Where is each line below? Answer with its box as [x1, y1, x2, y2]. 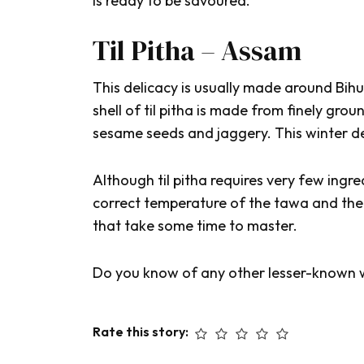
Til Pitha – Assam [93, 32, 301, 70]
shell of [93, 101, 144, 120]
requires [210, 171, 263, 190]
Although [93, 171, 158, 190]
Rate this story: [93, 323, 191, 340]
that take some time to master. [93, 216, 297, 236]
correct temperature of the [93, 193, 274, 213]
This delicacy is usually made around [93, 78, 336, 97]
